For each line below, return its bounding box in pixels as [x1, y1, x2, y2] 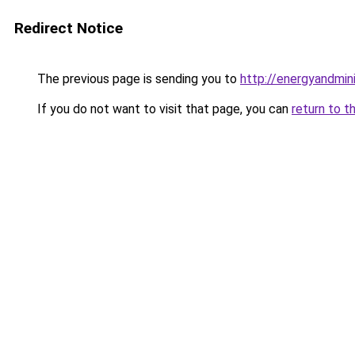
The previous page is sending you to [34, 71, 240, 86]
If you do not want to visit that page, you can [34, 101, 292, 116]
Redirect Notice [14, 19, 123, 37]
